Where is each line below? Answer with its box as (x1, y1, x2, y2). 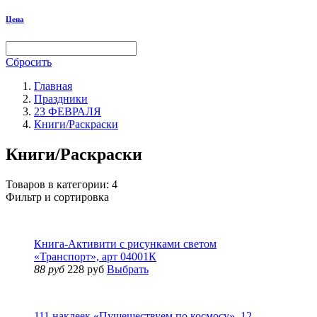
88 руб (34, 263, 64, 275)
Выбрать (107, 263, 149, 275)
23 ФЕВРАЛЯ (34, 105, 101, 117)
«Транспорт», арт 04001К (34, 250, 156, 263)
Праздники (34, 92, 88, 105)
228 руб (67, 263, 104, 275)
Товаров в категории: (6, 178, 112, 190)
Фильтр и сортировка (6, 190, 109, 203)
